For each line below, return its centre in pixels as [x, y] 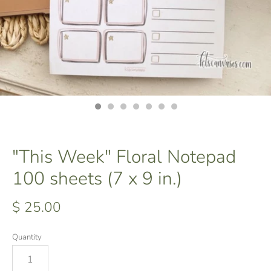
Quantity [27, 237]
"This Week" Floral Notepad [124, 157]
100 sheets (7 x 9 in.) [97, 179]
